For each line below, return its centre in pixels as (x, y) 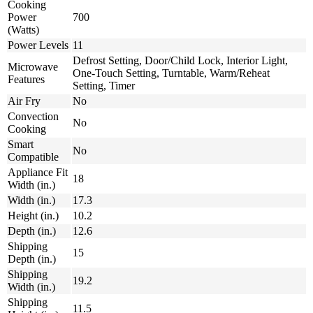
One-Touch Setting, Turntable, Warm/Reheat (171, 73)
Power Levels (38, 45)
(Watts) (23, 30)
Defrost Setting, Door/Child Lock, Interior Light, (180, 61)
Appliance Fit (38, 173)
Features (26, 80)
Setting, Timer (104, 86)
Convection (33, 117)
